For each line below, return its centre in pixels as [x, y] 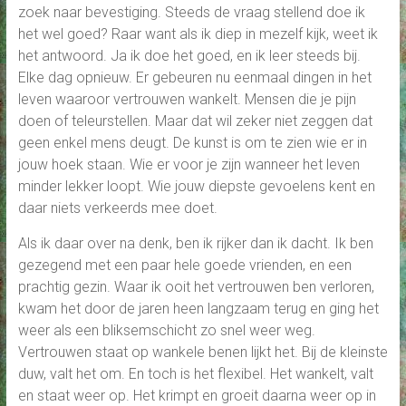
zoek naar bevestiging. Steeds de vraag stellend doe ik [191, 13]
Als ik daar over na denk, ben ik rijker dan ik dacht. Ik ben [195, 244]
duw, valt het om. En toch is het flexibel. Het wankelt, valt [197, 374]
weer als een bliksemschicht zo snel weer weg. [166, 331]
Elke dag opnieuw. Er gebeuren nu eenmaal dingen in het [194, 78]
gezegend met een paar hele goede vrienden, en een [184, 266]
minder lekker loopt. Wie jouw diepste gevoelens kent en [196, 187]
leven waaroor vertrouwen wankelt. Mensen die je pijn [187, 100]
